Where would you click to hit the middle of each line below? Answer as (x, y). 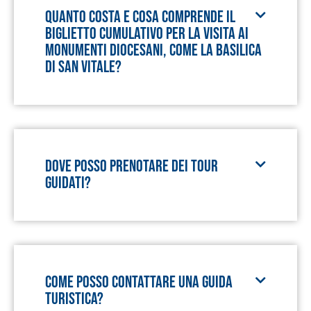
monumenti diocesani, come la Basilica (153, 50)
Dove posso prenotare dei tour (132, 166)
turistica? (74, 299)
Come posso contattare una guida (139, 282)
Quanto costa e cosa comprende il (140, 17)
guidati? (68, 183)
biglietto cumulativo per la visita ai (147, 34)
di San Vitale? (83, 67)
